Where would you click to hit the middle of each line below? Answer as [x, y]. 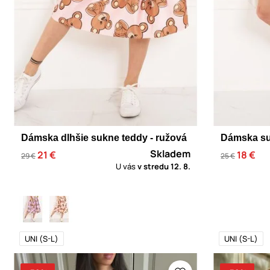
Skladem [170, 154]
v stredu [154, 167]
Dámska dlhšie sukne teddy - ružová [104, 138]
